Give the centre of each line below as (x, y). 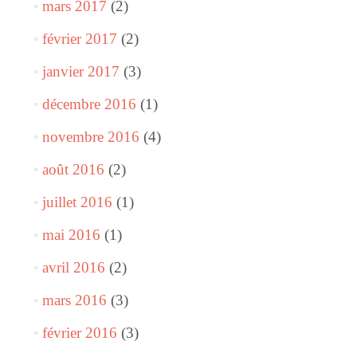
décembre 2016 (89, 104)
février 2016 (79, 333)
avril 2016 (73, 267)
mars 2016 (74, 300)
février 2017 (79, 39)
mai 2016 (71, 235)
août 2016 (73, 169)
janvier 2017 (80, 71)
